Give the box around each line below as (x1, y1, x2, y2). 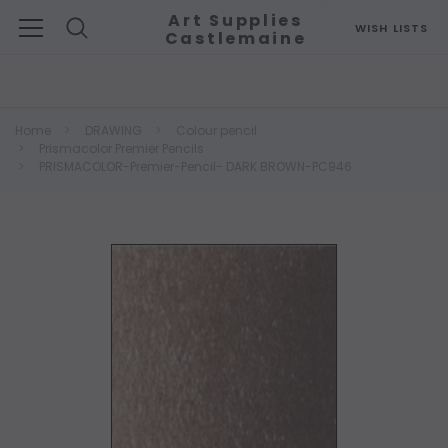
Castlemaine (164, 27, 307, 50)
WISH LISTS (355, 20, 428, 36)
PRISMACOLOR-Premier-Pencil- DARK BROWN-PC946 (39, 158, 352, 175)
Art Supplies (168, 9, 303, 32)
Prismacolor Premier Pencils (39, 140, 204, 157)
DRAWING (85, 122, 142, 139)
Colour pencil (176, 122, 257, 139)
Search (15, 56, 59, 73)
